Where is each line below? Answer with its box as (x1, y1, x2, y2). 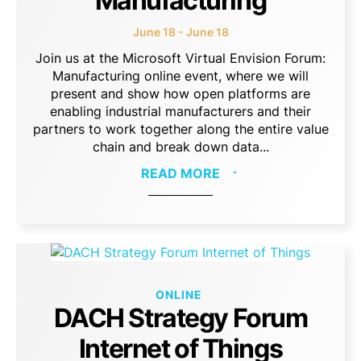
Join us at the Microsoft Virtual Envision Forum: (35, 50, 326, 66)
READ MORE (141, 165, 220, 181)
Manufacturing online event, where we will (52, 68, 309, 84)
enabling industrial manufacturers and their (50, 103, 311, 119)
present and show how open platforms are (51, 85, 310, 102)
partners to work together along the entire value (32, 121, 329, 137)
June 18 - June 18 (132, 25, 229, 39)
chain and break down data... (92, 139, 269, 155)
